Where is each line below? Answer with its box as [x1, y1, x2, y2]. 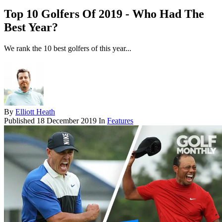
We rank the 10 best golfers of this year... [4, 44, 131, 53]
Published [4, 116, 37, 125]
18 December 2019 [37, 116, 97, 125]
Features [107, 116, 133, 125]
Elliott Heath [15, 108, 55, 116]
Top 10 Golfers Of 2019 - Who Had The [4, 7, 204, 21]
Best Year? [4, 21, 58, 34]
